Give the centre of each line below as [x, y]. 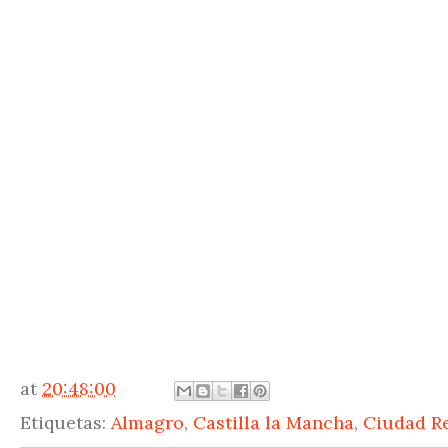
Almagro [147, 422]
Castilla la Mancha [273, 422]
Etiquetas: [65, 422]
